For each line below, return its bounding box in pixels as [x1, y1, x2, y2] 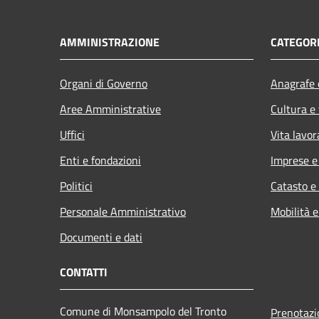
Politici [60, 177, 93, 194]
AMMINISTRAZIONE [60, 33, 159, 51]
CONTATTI [60, 263, 108, 281]
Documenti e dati [60, 228, 142, 246]
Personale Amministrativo [60, 202, 186, 220]
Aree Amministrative [60, 100, 161, 117]
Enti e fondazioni [60, 151, 141, 169]
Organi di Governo [60, 74, 147, 92]
